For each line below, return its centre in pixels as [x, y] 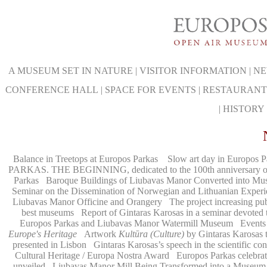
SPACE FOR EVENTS [150, 90]
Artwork [101, 234]
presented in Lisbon [49, 245]
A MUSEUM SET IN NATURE [70, 71]
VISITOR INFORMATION [193, 71]
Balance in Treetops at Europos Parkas [86, 159]
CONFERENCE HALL [52, 90]
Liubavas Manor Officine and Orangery [88, 202]
